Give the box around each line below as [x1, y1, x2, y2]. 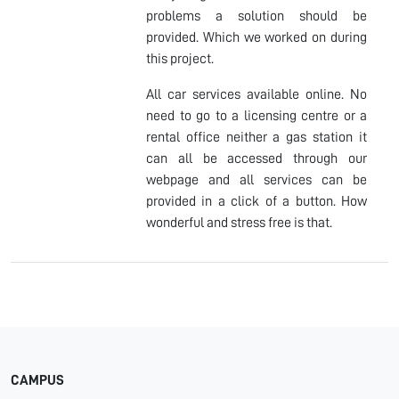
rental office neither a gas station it [146, 129, 367, 144]
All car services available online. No [146, 86, 367, 102]
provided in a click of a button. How [146, 193, 367, 208]
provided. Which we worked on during [146, 29, 367, 45]
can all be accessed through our [146, 151, 367, 166]
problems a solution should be [146, 8, 367, 23]
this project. [146, 51, 214, 66]
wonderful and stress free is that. [146, 215, 332, 230]
